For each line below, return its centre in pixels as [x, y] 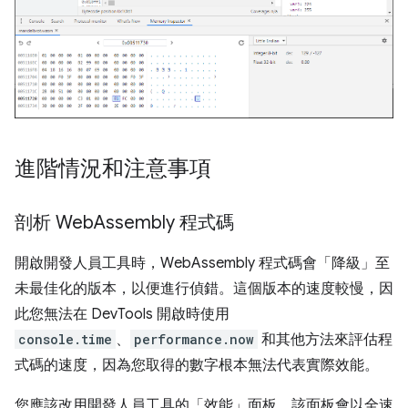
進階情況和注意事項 [113, 169]
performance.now [194, 340]
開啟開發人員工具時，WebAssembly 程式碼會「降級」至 [202, 264]
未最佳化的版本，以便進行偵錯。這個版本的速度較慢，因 [204, 289]
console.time [65, 340]
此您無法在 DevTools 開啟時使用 [122, 315]
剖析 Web [54, 223]
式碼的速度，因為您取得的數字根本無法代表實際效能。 [197, 366]
